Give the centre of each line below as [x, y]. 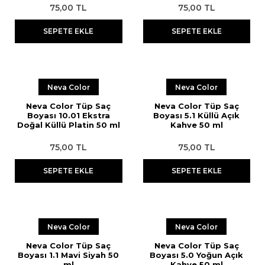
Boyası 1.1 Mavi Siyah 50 [69, 255]
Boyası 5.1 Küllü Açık [197, 115]
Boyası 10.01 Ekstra [68, 115]
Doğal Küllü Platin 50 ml [68, 125]
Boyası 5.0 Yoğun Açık [197, 255]
